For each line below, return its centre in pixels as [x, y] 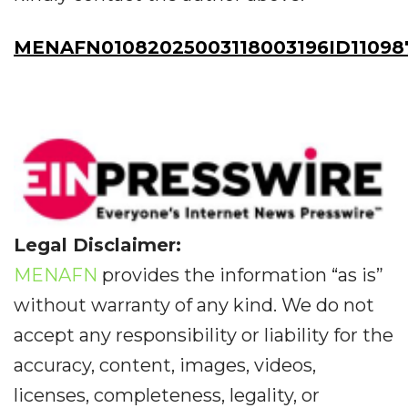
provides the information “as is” [240, 275]
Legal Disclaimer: [97, 245]
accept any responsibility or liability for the [204, 335]
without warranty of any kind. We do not [194, 305]
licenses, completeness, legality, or [167, 395]
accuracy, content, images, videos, [165, 365]
